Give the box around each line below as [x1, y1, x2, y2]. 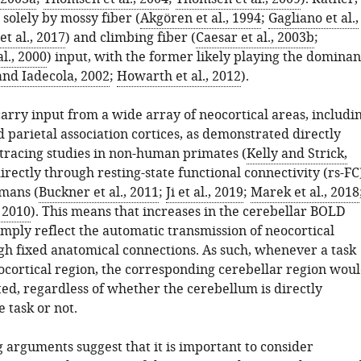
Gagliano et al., [268, 9, 359, 28]
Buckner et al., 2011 [38, 183, 159, 202]
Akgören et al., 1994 [139, 9, 261, 28]
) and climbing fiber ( [64, 28, 196, 48]
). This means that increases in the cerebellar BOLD [30, 202, 346, 222]
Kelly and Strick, [246, 144, 347, 164]
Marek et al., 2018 [250, 183, 359, 202]
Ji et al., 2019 [165, 183, 243, 202]
